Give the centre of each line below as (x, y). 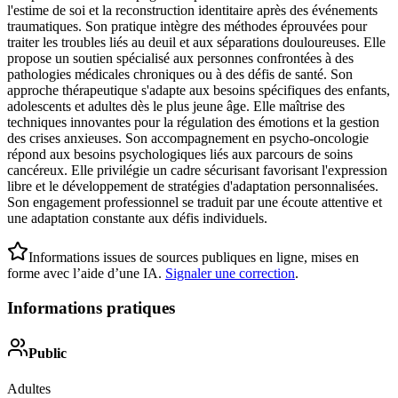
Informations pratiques (91, 307)
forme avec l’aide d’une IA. (84, 274)
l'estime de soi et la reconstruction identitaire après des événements (192, 11)
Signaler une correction (230, 274)
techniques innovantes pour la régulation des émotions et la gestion (193, 123)
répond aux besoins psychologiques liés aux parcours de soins (180, 155)
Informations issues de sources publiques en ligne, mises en (194, 258)
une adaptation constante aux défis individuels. (137, 219)
